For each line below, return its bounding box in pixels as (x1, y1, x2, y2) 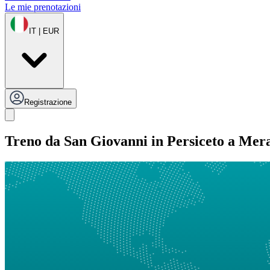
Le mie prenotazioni (5, 2, 81, 13)
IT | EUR (29, 27, 59, 36)
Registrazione (24, 98, 72, 107)
